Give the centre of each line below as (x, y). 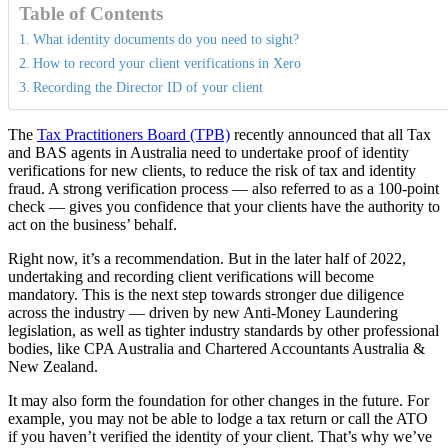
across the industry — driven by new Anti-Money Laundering (203, 313)
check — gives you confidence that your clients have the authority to (224, 207)
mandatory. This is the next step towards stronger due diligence (206, 295)
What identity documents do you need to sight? (165, 39)
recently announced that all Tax (330, 135)
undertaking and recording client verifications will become (191, 277)
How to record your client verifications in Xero (166, 63)
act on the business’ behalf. (92, 225)
